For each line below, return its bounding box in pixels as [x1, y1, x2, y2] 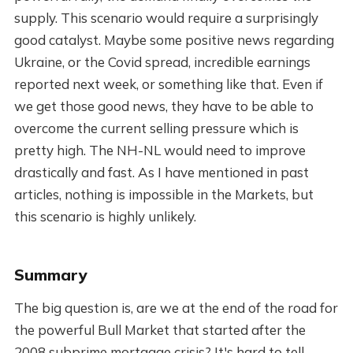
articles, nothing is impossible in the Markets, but [13, 186, 314, 203]
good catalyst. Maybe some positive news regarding [13, 32, 334, 49]
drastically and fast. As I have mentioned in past [13, 164, 309, 181]
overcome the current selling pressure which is [13, 120, 299, 137]
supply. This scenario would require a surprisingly [13, 9, 318, 27]
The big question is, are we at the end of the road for [13, 299, 338, 317]
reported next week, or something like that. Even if [13, 76, 323, 93]
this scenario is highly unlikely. [13, 208, 196, 225]
